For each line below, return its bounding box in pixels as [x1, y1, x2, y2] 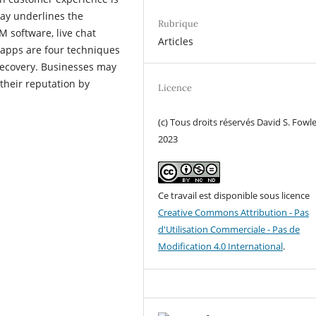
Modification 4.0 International [158, 239, 284, 253]
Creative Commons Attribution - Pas [158, 205, 310, 219]
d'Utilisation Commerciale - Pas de [158, 222, 300, 236]
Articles [158, 35, 194, 49]
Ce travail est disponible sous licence [158, 188, 310, 202]
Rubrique [158, 18, 199, 30]
